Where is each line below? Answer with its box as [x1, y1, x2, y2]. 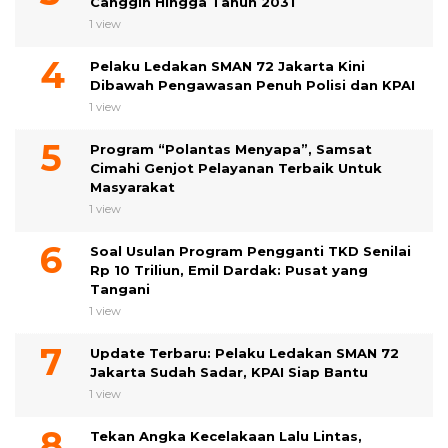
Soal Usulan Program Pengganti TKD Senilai [90, 242, 411, 259]
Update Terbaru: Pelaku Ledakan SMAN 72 [90, 344, 399, 361]
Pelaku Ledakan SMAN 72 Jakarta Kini [90, 57, 365, 74]
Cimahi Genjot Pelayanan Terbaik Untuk [90, 159, 382, 176]
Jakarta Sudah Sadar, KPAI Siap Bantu [90, 363, 368, 380]
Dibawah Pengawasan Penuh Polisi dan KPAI [90, 76, 415, 93]
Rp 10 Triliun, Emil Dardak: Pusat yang [90, 261, 368, 278]
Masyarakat [90, 178, 175, 195]
